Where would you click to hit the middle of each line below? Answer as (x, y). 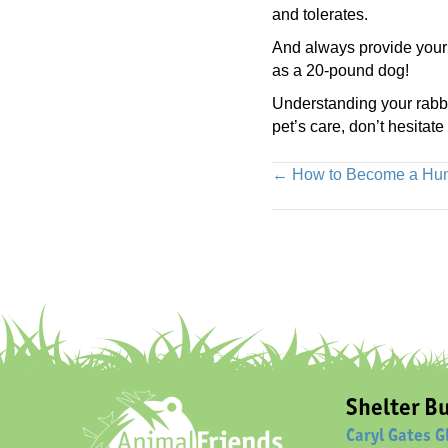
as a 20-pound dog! (340, 70)
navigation (350, 235)
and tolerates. (320, 14)
